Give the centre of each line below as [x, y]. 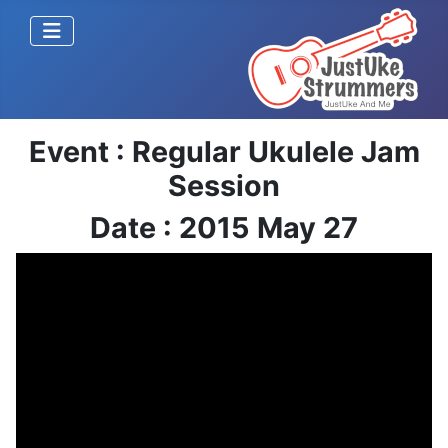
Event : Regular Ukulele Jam [224, 151]
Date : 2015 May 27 [224, 227]
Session [224, 185]
